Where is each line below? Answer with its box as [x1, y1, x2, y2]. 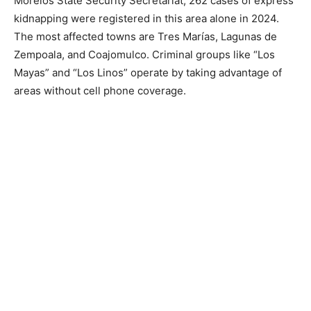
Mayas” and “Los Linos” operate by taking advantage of [14, 66, 282, 80]
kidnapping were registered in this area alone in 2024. [14, 12, 279, 26]
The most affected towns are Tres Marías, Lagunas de [14, 30, 277, 44]
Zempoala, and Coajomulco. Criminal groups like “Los [14, 48, 275, 62]
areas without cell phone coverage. [14, 84, 186, 98]
